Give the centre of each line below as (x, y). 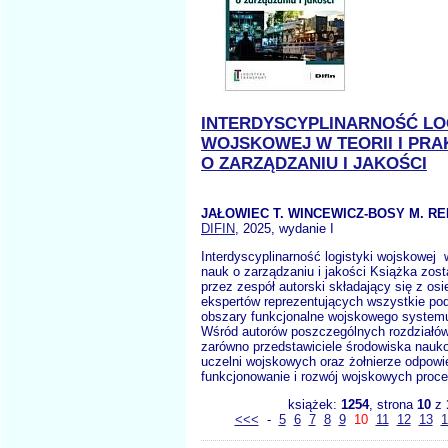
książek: (314, 404)
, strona (393, 404)
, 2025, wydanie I (284, 228)
